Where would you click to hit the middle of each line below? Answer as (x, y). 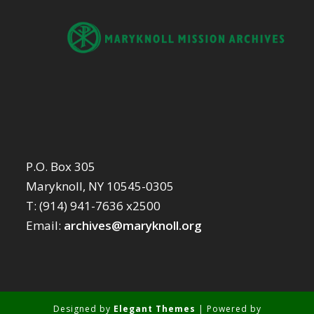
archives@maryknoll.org (133, 226)
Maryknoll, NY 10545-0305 (100, 186)
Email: (45, 226)
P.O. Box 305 (61, 167)
